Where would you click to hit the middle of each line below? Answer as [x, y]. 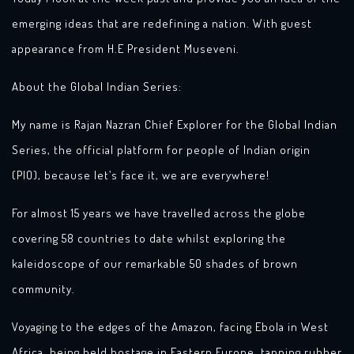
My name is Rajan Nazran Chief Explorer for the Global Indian [175, 124]
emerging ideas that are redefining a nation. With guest [162, 23]
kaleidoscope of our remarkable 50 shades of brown [155, 264]
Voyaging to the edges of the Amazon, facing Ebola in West [170, 327]
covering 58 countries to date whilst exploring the [149, 238]
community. [43, 289]
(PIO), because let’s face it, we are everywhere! [141, 175]
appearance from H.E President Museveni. [126, 49]
